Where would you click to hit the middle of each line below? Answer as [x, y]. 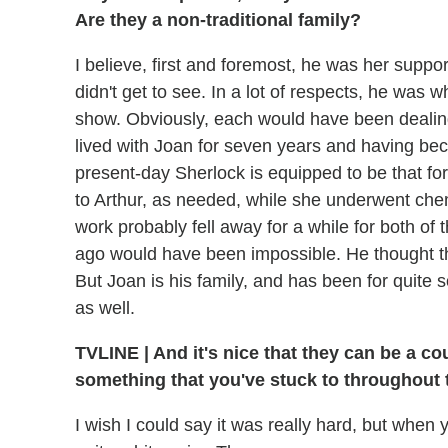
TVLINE [109, 353]
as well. [105, 308]
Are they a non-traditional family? [218, 20]
